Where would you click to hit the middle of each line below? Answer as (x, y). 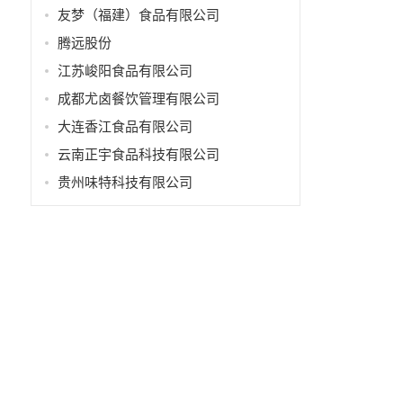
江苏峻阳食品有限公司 (125, 71)
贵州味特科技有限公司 (125, 182)
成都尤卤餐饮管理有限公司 (138, 99)
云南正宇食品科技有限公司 (138, 154)
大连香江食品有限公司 (125, 126)
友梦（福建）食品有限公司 (138, 15)
